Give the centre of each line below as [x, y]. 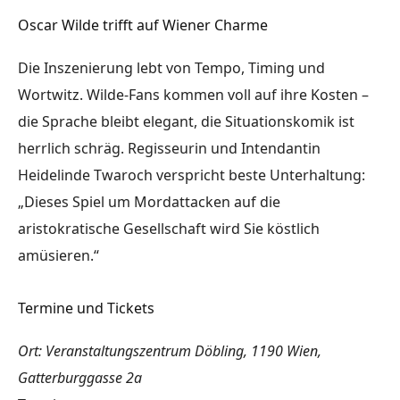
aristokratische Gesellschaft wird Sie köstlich [169, 229]
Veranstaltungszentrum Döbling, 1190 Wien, [183, 351]
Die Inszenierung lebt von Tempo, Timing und [171, 68]
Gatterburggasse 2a [80, 378]
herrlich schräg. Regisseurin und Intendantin [169, 149]
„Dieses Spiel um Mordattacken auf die [149, 202]
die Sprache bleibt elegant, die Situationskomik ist [186, 122]
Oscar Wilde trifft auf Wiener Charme [143, 25]
